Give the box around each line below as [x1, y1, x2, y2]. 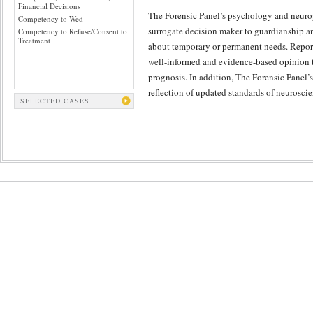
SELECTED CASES [20, 96, 89, 105]
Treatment [18, 35, 50, 45]
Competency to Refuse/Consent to [18, 26, 127, 36]
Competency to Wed [18, 13, 83, 24]
